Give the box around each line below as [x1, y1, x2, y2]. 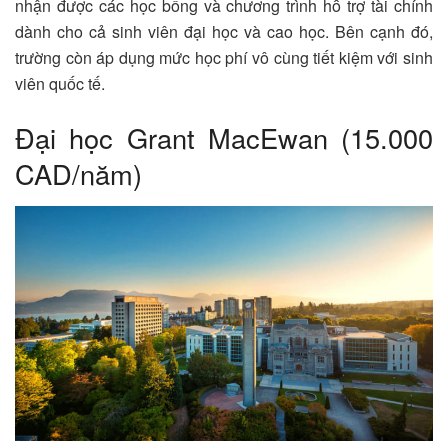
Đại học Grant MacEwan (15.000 [15, 118, 433, 157]
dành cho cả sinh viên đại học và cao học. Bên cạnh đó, [15, 20, 433, 44]
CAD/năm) [15, 154, 142, 193]
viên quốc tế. [15, 72, 105, 96]
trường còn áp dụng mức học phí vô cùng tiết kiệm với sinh [15, 46, 433, 70]
